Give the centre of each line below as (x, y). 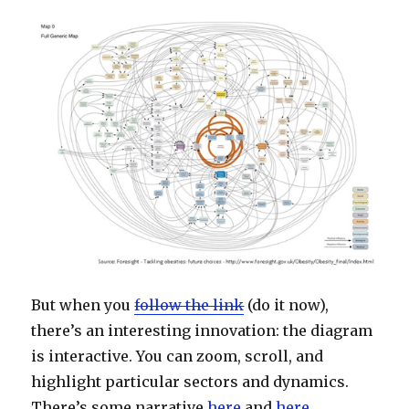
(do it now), (287, 304)
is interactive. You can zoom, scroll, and (178, 356)
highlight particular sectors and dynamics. (190, 381)
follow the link (189, 304)
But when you (83, 304)
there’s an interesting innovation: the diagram (202, 330)
